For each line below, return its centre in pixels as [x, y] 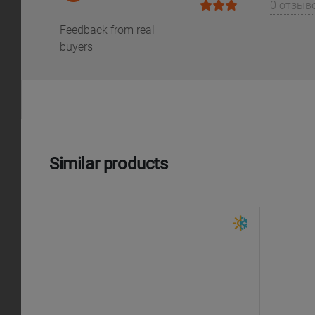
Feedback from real [107, 30]
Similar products [109, 163]
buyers [76, 46]
